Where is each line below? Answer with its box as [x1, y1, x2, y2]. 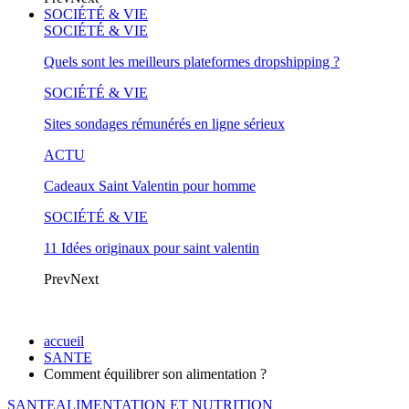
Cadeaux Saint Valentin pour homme [44, 178, 256, 194]
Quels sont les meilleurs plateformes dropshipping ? [44, 54, 340, 69]
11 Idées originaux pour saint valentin [44, 240, 259, 256]
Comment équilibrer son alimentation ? [44, 366, 267, 382]
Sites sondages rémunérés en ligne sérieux [44, 116, 285, 131]
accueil [44, 333, 84, 349]
